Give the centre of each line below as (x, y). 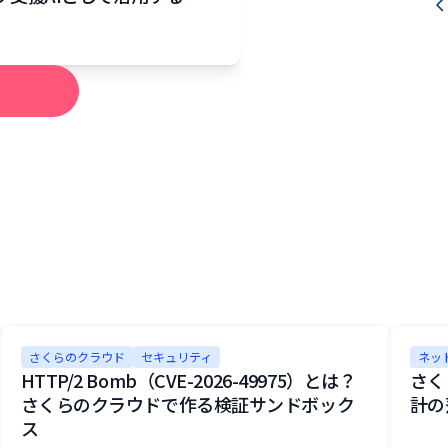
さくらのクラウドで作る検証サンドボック (187, 404)
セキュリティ (176, 356)
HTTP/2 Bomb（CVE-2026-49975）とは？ (188, 380)
